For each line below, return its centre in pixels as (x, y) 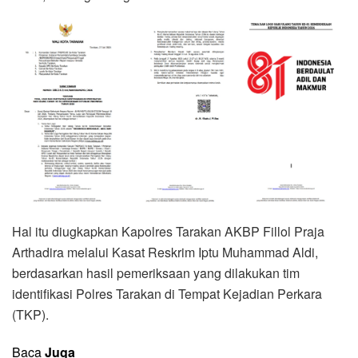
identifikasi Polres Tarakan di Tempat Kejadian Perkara (167, 294)
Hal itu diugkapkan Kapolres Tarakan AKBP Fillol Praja (168, 232)
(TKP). (30, 315)
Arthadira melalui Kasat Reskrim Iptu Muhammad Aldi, (165, 253)
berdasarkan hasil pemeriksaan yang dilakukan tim (156, 273)
